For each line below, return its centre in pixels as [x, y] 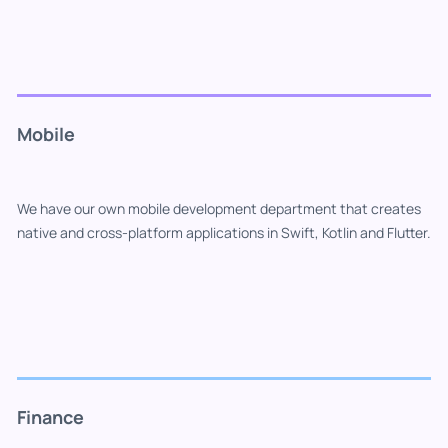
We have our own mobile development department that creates [219, 208]
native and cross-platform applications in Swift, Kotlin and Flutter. [224, 232]
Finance [50, 416]
